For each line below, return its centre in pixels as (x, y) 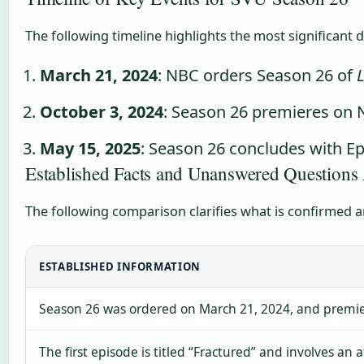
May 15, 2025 (91, 149)
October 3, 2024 (102, 112)
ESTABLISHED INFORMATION (120, 267)
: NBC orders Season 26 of (258, 76)
